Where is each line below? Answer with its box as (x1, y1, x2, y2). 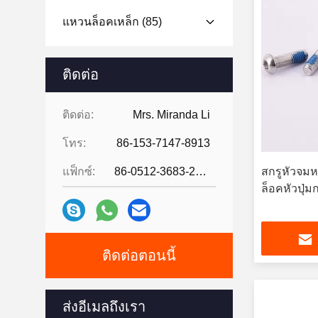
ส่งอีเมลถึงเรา (62, 299, 146, 314)
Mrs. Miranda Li (133, 109, 210, 121)
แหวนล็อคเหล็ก (62, 16, 139, 28)
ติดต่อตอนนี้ (102, 248, 176, 263)
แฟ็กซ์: (62, 165, 95, 177)
